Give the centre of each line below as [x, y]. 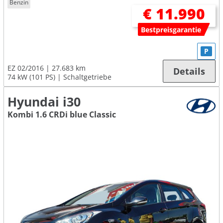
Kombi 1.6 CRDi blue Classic [62, 115]
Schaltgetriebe [87, 77]
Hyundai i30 [44, 102]
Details [189, 71]
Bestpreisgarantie [171, 29]
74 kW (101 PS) [31, 77]
